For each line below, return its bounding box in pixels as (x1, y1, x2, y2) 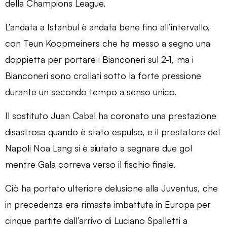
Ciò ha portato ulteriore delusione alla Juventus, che (5, 182, 218, 194)
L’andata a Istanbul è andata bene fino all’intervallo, (5, 21, 210, 32)
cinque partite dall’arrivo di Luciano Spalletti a (5, 214, 187, 226)
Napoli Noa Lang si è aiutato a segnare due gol (5, 142, 192, 154)
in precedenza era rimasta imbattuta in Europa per (5, 198, 211, 210)
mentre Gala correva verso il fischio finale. (5, 158, 175, 170)
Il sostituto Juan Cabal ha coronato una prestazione (5, 109, 216, 121)
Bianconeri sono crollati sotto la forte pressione (5, 69, 201, 81)
